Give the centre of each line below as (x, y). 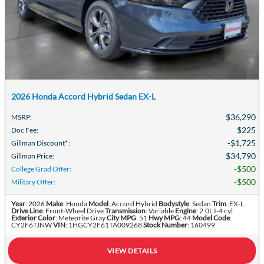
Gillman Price (32, 156)
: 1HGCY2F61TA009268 (104, 225)
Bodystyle (174, 203)
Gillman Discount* (39, 143)
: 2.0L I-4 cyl (214, 210)
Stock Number (165, 225)
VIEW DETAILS (132, 250)
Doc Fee (24, 130)
